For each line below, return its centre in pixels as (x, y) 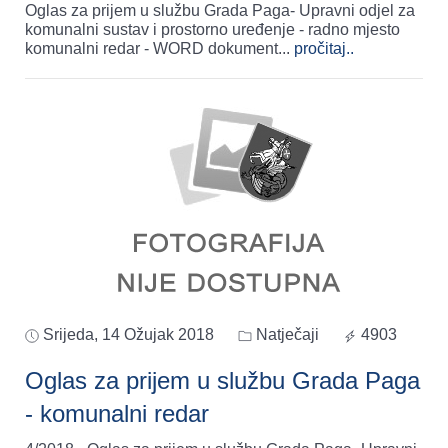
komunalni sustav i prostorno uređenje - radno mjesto (212, 30)
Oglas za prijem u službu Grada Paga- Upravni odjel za (220, 11)
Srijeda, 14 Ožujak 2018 (128, 335)
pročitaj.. (324, 49)
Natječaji (285, 335)
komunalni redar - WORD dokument (151, 49)
